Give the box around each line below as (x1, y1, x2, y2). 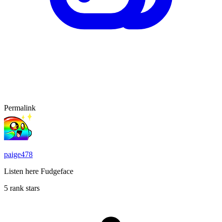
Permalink (4, 103, 36, 112)
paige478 (4, 150, 33, 159)
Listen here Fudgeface (4, 166, 73, 175)
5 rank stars (4, 183, 40, 192)
